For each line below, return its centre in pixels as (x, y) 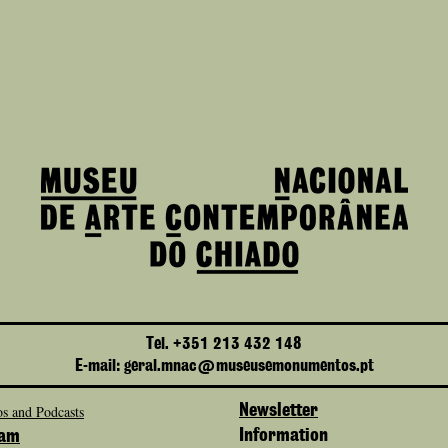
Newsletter (278, 411)
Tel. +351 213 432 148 (224, 344)
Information (283, 436)
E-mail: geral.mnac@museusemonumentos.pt (224, 366)
